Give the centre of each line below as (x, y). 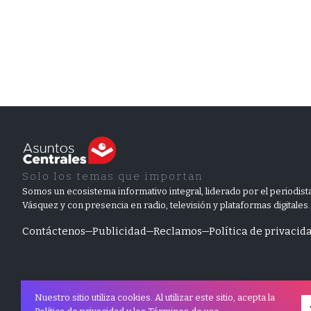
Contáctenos (54, 232)
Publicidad (119, 232)
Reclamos (178, 232)
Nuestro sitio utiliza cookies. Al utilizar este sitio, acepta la (155, 297)
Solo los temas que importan (112, 177)
